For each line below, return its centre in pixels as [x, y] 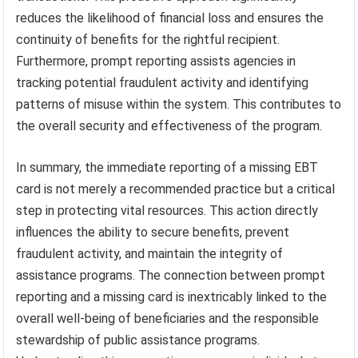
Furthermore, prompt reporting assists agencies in [156, 62]
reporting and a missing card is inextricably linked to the [172, 297]
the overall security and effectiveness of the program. [169, 126]
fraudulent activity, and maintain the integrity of [150, 254]
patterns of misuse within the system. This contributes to [179, 105]
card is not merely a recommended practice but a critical [176, 189]
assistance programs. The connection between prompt [171, 276]
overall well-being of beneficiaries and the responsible [168, 319]
